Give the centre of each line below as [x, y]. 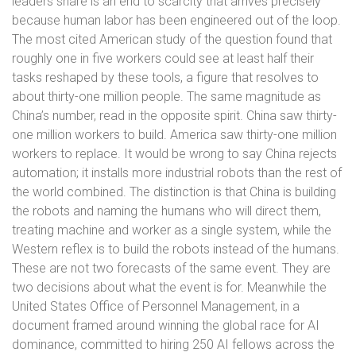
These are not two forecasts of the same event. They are [171, 268]
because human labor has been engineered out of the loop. [176, 20]
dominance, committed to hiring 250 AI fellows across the [173, 344]
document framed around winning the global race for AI [166, 325]
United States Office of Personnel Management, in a [156, 306]
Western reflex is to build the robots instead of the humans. [176, 249]
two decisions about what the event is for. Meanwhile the [169, 287]
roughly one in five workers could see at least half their [163, 58]
